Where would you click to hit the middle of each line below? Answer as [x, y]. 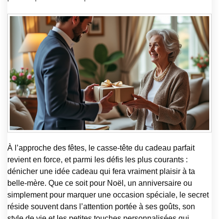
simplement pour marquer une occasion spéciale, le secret [108, 195]
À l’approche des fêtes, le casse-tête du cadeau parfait [101, 148]
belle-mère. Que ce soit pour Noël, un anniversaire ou [100, 183]
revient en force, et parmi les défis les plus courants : [98, 159]
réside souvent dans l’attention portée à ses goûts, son [101, 206]
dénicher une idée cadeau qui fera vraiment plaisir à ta [101, 171]
